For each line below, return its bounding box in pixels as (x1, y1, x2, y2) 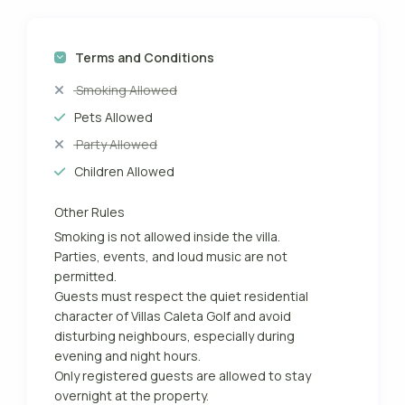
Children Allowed (74, 163, 175, 181)
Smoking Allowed (73, 81, 178, 99)
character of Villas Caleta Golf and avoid (54, 307, 292, 325)
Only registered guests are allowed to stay (54, 367, 312, 385)
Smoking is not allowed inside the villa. (54, 228, 281, 246)
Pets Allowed (74, 108, 154, 127)
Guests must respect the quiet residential (54, 287, 309, 306)
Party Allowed (73, 136, 158, 154)
